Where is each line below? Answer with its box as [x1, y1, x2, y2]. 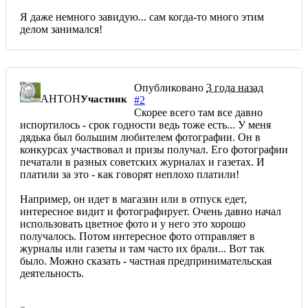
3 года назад [206, 81, 263, 93]
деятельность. [20, 267, 84, 279]
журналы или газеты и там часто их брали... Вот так [20, 242, 265, 254]
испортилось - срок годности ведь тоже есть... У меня [20, 118, 271, 131]
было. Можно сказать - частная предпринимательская [20, 254, 272, 267]
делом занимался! [20, 23, 102, 35]
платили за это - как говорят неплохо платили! [20, 168, 239, 180]
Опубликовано [134, 81, 206, 93]
